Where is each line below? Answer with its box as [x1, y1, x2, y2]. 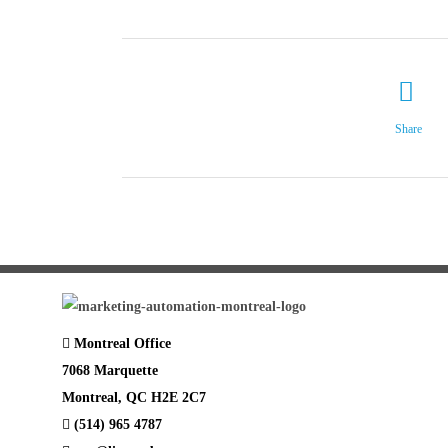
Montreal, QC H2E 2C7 [62, 390, 206, 405]
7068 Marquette [62, 363, 158, 378]
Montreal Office [74, 336, 171, 351]
